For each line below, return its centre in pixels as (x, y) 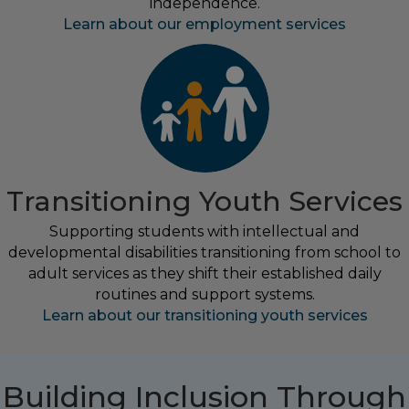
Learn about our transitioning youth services (204, 316)
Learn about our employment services (204, 25)
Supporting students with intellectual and (204, 232)
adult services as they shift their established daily (204, 274)
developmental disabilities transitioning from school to (204, 253)
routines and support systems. (204, 295)
